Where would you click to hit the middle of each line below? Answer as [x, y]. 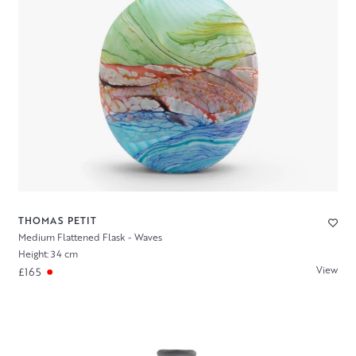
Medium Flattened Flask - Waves [90, 237]
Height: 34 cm [48, 253]
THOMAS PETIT [57, 221]
